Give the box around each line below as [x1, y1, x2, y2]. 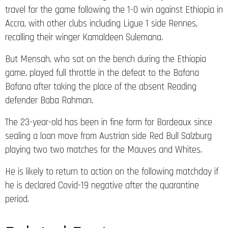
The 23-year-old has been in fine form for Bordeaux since [5, 116, 212, 128]
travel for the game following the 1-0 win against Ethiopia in [5, 4, 223, 16]
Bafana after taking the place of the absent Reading [5, 80, 196, 93]
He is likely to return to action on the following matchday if [5, 165, 218, 178]
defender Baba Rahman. [5, 94, 93, 106]
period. [5, 193, 29, 205]
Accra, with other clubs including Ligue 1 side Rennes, [5, 17, 197, 30]
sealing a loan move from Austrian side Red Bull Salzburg [5, 130, 212, 142]
